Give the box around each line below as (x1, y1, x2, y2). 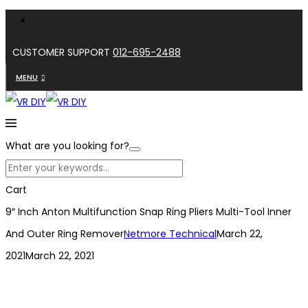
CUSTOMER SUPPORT (12, 45, 113, 59)
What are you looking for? (5, 139, 129, 153)
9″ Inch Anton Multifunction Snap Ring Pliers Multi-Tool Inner (5, 205, 291, 219)
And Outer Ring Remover (5, 227, 124, 241)
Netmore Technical (124, 227, 217, 241)
